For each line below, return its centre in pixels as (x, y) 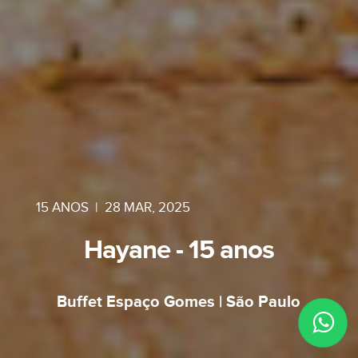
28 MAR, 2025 (147, 208)
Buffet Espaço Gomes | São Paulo (179, 302)
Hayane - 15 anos (179, 250)
